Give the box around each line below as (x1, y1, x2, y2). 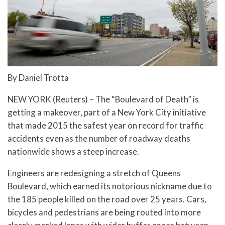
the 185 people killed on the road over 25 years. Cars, (8, 193, 206, 204)
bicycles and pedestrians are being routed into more (8, 206, 201, 217)
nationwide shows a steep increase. (8, 146, 139, 157)
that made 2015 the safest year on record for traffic (8, 120, 203, 131)
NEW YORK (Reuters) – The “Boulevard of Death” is (8, 94, 199, 105)
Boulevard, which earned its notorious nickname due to (8, 180, 212, 191)
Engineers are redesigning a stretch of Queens (8, 167, 181, 178)
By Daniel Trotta (8, 72, 69, 83)
